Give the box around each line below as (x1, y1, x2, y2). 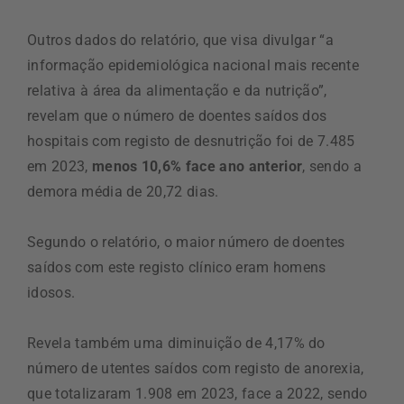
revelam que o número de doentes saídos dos (27, 106, 327, 124)
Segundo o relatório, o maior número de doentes (27, 233, 345, 251)
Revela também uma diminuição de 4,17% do (27, 334, 326, 352)
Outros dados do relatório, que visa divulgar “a (27, 31, 335, 49)
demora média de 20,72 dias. (27, 182, 219, 200)
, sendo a (302, 157, 363, 175)
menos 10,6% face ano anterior (87, 157, 303, 175)
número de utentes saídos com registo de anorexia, (27, 359, 364, 377)
